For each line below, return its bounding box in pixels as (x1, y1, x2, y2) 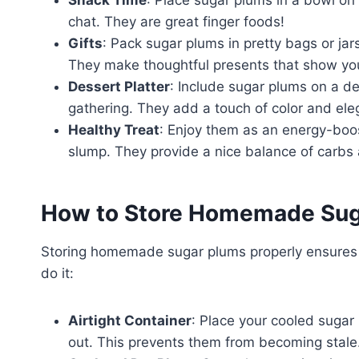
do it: (41, 264, 74, 281)
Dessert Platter (68, 78, 170, 95)
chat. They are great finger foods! (68, 13, 284, 30)
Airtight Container (68, 312, 192, 329)
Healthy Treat (68, 121, 159, 138)
